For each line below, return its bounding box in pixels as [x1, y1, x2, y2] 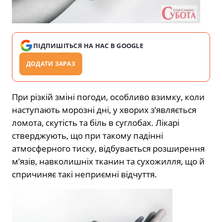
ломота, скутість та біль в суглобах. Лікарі [12, 116, 179, 128]
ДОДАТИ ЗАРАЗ [26, 59, 75, 68]
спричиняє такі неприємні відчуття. [12, 168, 157, 180]
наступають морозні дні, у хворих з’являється [12, 104, 196, 115]
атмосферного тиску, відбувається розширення [12, 142, 205, 154]
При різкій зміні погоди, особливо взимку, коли [12, 91, 205, 103]
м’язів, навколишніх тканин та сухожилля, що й [12, 155, 205, 167]
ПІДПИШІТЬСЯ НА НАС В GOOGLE [33, 41, 144, 50]
